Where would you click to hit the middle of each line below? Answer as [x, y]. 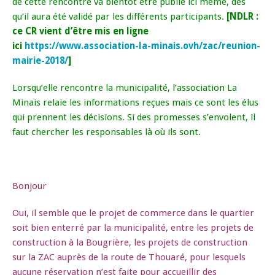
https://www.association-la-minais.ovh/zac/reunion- [142, 46]
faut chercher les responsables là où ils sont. [107, 132]
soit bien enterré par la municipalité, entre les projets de [133, 228]
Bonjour [29, 186]
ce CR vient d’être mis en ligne [80, 32]
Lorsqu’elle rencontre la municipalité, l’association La [125, 88]
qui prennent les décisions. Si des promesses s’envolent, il [134, 118]
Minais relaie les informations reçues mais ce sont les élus [135, 103]
